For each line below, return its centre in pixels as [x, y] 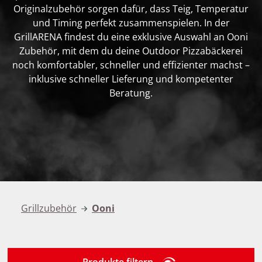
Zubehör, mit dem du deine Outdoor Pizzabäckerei [131, 51]
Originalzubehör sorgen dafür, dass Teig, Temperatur [131, 9]
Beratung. [131, 93]
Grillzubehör [49, 208]
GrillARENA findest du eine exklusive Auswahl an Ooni [131, 37]
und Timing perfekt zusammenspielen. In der [131, 23]
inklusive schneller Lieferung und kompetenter [131, 79]
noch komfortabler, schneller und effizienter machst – [131, 65]
